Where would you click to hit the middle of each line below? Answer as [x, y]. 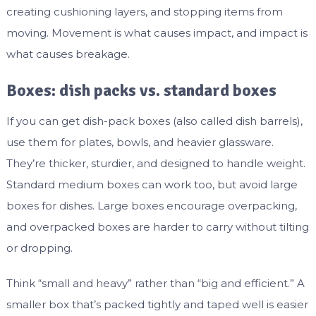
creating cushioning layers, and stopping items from [144, 12]
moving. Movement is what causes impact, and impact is [157, 33]
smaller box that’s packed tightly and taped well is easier [157, 305]
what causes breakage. [68, 54]
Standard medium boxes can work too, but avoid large [152, 185]
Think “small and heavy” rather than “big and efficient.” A [155, 284]
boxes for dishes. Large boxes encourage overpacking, [151, 206]
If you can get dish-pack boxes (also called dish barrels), [154, 121]
